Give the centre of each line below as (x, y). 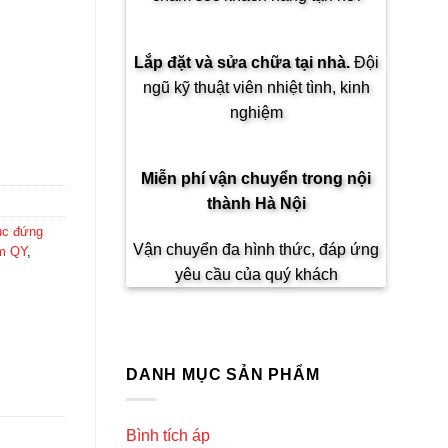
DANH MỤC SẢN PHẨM (223, 374)
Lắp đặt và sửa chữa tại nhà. (243, 62)
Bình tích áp (168, 435)
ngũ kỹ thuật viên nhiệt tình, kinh (256, 87)
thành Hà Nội (256, 204)
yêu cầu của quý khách (256, 275)
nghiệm (256, 112)
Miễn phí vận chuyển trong (244, 179)
